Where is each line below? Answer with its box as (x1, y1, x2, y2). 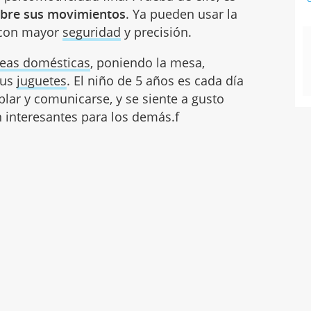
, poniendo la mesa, (90, 54, 205, 72)
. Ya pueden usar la (126, 6, 238, 23)
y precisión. (121, 24, 192, 41)
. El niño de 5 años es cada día (67, 72, 244, 90)
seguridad (62, 24, 121, 41)
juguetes (17, 72, 67, 90)
